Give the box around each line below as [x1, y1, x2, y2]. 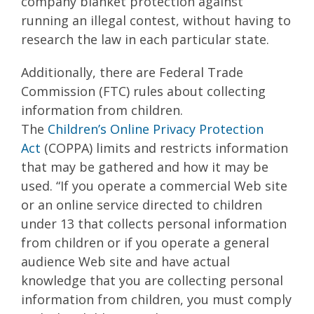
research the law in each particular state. [21, 30, 269, 48]
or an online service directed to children [21, 196, 262, 213]
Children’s [48, 120, 107, 137]
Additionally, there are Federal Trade [21, 63, 243, 81]
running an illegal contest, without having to [21, 11, 291, 29]
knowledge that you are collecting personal [21, 271, 283, 289]
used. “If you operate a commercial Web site [21, 177, 287, 194]
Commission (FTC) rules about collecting [21, 82, 266, 100]
